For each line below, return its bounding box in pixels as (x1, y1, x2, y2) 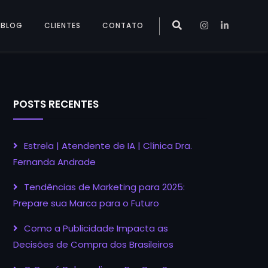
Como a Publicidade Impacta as (24, 222, 168, 234)
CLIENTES (44, 20, 81, 31)
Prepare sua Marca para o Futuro (13, 197, 159, 209)
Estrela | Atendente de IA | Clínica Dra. (24, 139, 192, 152)
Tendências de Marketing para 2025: (24, 181, 185, 193)
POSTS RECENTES (13, 97, 99, 111)
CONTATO (102, 20, 144, 31)
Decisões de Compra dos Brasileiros (13, 238, 173, 251)
